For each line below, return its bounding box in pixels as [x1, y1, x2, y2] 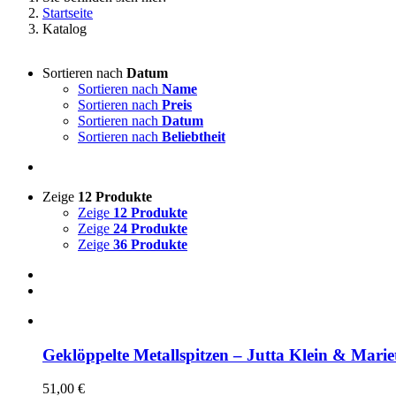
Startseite [42, 4, 93, 20]
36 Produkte [113, 236, 187, 252]
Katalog [42, 20, 87, 36]
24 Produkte [113, 220, 187, 236]
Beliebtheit [162, 128, 225, 144]
